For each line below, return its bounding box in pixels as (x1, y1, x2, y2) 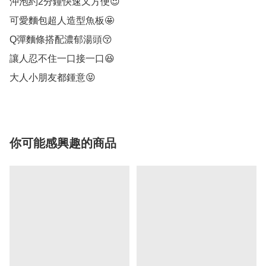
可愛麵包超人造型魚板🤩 (9, 15, 114, 26)
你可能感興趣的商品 (9, 136, 116, 150)
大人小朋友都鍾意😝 (9, 72, 96, 83)
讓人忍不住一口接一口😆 (9, 53, 115, 64)
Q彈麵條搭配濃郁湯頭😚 (9, 34, 112, 45)
